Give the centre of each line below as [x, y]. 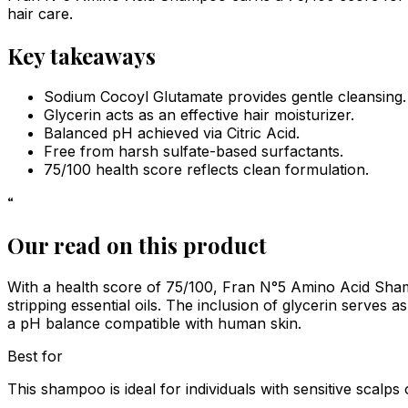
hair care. [40, 13]
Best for [35, 357]
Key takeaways [82, 55]
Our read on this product [137, 245]
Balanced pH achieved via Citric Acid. [172, 133]
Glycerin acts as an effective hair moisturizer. [199, 115]
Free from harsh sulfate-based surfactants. [194, 152]
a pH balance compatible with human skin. [154, 324]
